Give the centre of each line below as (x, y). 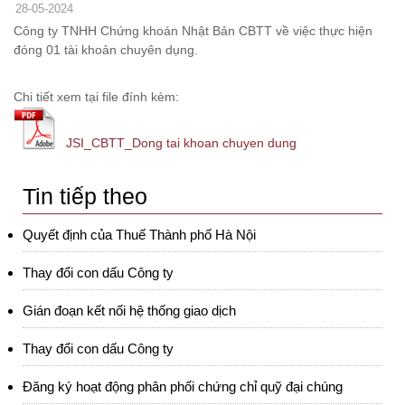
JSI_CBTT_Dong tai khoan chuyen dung (181, 143)
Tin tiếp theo (85, 196)
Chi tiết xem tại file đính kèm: (96, 97)
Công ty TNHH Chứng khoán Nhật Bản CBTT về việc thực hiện (193, 31)
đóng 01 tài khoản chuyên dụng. (106, 50)
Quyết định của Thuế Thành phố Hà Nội (139, 235)
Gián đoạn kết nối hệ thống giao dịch (129, 311)
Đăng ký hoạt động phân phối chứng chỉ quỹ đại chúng (183, 386)
